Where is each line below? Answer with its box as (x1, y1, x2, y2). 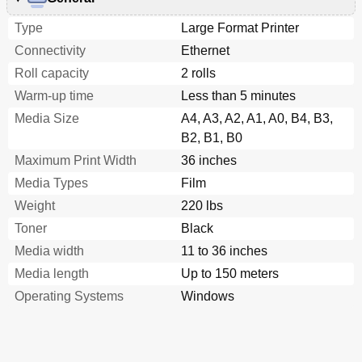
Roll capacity (15, 66, 89, 81)
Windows (181, 289, 234, 304)
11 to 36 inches (181, 244, 267, 259)
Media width (15, 244, 84, 259)
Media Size (15, 112, 79, 126)
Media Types (15, 176, 88, 191)
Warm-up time (15, 89, 94, 103)
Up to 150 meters (181, 267, 279, 281)
